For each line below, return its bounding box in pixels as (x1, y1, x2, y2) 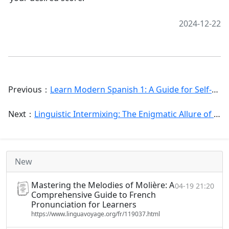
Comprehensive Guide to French (31, 189, 156, 200)
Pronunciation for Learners (31, 199, 136, 210)
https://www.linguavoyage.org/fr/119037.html (31, 210, 160, 218)
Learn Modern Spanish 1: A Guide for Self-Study (50, 84, 212, 95)
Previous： (8, 84, 50, 95)
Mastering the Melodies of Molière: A (31, 179, 174, 191)
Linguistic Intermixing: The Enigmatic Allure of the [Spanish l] (34, 108, 214, 120)
